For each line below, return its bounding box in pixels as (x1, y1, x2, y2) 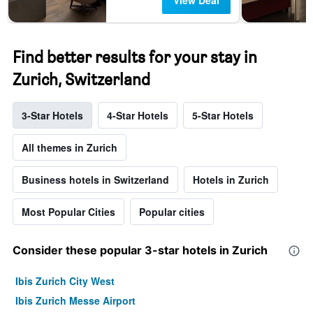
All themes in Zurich (22, 140, 117, 155)
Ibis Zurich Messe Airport (15, 293, 136, 308)
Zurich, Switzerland (13, 69, 150, 90)
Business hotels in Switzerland (22, 173, 169, 187)
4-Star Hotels (107, 108, 168, 123)
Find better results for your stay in (13, 47, 257, 68)
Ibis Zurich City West (15, 274, 115, 289)
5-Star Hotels (192, 108, 254, 123)
